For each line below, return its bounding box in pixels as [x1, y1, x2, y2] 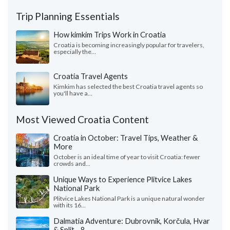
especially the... [53, 48, 96, 56]
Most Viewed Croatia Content [16, 113, 149, 126]
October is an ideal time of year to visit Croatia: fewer [53, 153, 200, 161]
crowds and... [53, 160, 90, 168]
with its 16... [53, 201, 86, 209]
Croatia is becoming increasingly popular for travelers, [53, 41, 204, 49]
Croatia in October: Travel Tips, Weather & [53, 133, 198, 143]
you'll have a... [53, 89, 92, 98]
